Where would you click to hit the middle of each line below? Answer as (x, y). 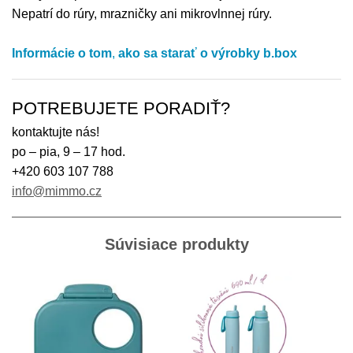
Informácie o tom (62, 54)
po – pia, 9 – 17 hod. (69, 152)
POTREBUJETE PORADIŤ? (121, 109)
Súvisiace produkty (176, 245)
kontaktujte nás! (56, 132)
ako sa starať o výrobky (191, 54)
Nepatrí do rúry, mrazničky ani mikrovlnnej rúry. (142, 14)
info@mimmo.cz (57, 191)
